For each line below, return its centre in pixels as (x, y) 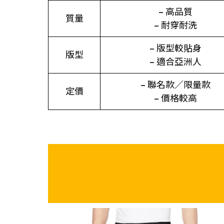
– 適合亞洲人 (175, 61)
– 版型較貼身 (175, 48)
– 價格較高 (175, 98)
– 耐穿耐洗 (175, 25)
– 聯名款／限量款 (175, 84)
